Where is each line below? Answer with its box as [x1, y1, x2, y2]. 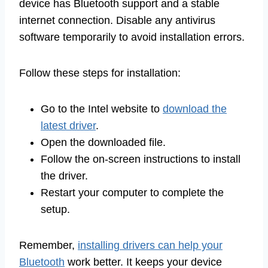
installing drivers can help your [78, 239, 223, 251]
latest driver [41, 119, 96, 132]
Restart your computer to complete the [41, 186, 224, 199]
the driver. [41, 169, 88, 182]
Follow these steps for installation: [19, 66, 181, 79]
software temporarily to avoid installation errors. [19, 31, 245, 43]
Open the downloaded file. [41, 136, 166, 148]
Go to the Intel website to [41, 102, 163, 115]
